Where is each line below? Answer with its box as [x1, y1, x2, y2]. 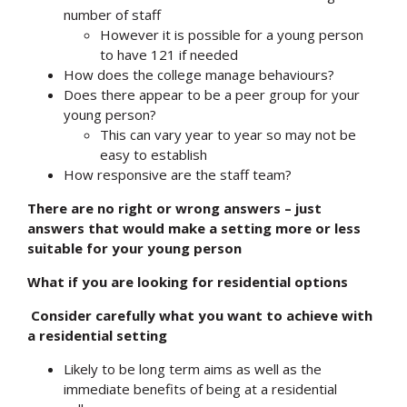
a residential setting [27, 325, 167, 344]
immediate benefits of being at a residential [64, 379, 337, 398]
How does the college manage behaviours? [64, 65, 334, 84]
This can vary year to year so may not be [100, 124, 356, 144]
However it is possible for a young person [100, 25, 363, 44]
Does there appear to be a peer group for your [64, 84, 360, 104]
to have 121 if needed [100, 45, 238, 64]
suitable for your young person [27, 238, 242, 257]
